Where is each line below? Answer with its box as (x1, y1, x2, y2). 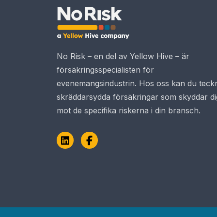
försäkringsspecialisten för (57, 65, 154, 75)
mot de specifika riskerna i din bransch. (57, 106, 201, 116)
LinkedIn (64, 139, 103, 152)
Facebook (89, 139, 134, 152)
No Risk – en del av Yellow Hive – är (57, 51, 189, 62)
